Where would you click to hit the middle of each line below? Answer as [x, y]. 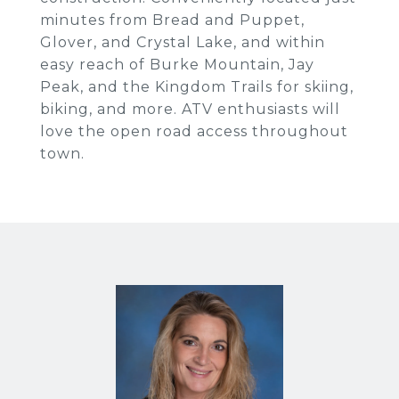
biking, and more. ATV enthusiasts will [190, 109]
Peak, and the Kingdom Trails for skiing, [197, 87]
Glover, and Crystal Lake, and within [183, 42]
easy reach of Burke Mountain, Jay [177, 65]
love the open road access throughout [194, 131]
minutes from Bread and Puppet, [172, 20]
